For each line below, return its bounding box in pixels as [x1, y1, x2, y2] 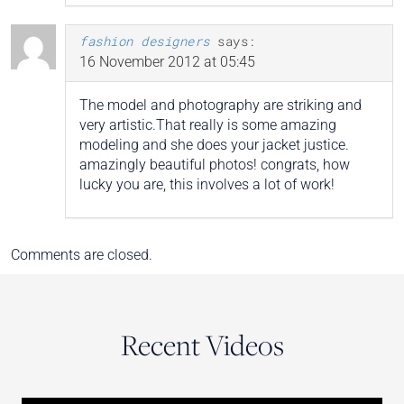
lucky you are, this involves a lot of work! [79, 176, 335, 194]
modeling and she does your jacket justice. [79, 136, 349, 154]
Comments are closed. [11, 246, 152, 264]
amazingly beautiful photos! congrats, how [79, 156, 350, 174]
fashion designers [79, 32, 210, 50]
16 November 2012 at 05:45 [79, 53, 255, 71]
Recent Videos [120, 325, 284, 366]
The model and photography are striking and [79, 96, 362, 115]
